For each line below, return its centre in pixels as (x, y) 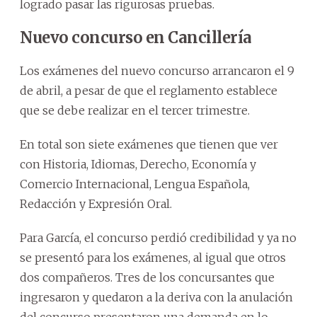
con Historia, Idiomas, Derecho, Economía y (138, 164)
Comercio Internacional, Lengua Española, (135, 184)
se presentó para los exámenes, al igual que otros (153, 257)
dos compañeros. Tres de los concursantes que (147, 277)
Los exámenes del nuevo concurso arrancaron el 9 (157, 70)
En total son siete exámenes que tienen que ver (149, 144)
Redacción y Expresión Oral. (96, 203)
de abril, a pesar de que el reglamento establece (149, 90)
